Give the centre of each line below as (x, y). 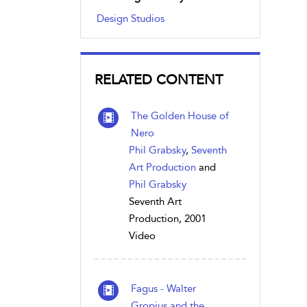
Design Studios (131, 19)
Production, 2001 (168, 219)
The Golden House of (180, 116)
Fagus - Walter (163, 288)
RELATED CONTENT (159, 79)
